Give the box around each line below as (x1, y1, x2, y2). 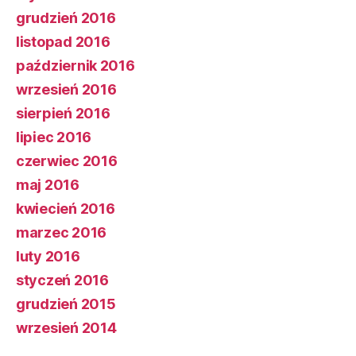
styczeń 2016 (16, 271, 109, 288)
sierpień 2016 (16, 104, 110, 122)
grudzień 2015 (16, 295, 116, 312)
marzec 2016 (16, 223, 107, 241)
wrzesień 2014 (16, 319, 117, 336)
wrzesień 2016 (16, 80, 117, 98)
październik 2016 (16, 56, 135, 74)
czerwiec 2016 (16, 152, 118, 169)
